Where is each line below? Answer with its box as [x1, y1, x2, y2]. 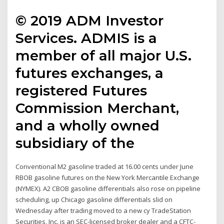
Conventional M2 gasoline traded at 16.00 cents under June [15, 161, 194, 171]
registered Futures [15, 81, 147, 99]
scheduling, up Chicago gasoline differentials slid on [15, 194, 173, 204]
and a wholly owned [15, 116, 160, 134]
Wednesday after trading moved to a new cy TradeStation [15, 205, 191, 215]
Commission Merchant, [15, 99, 179, 116]
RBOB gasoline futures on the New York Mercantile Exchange [15, 172, 200, 182]
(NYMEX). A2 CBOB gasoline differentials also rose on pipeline [15, 183, 201, 193]
